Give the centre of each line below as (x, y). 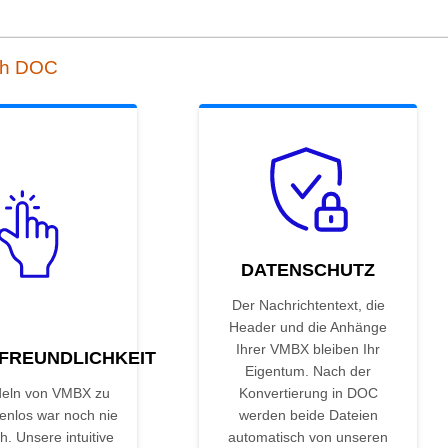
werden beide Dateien (308, 415)
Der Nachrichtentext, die (308, 305)
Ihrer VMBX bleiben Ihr (308, 349)
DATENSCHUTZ (308, 270)
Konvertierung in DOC (308, 393)
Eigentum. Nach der (308, 371)
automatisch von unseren (308, 437)
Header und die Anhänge (308, 327)
